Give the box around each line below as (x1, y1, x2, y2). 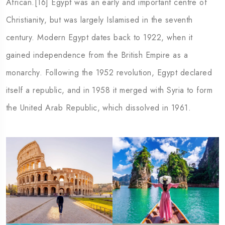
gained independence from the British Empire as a (6, 49, 188, 61)
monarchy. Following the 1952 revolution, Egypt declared (6, 67, 212, 79)
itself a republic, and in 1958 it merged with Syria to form (6, 84, 213, 96)
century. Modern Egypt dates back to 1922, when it (6, 32, 193, 44)
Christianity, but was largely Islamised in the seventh (6, 14, 193, 26)
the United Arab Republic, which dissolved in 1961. (6, 102, 191, 114)
